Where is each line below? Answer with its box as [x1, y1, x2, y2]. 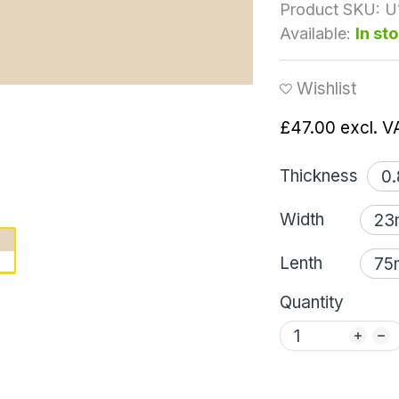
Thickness [280, 166, 358, 186]
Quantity [280, 292, 344, 313]
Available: [280, 24, 351, 43]
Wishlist [297, 78, 356, 99]
